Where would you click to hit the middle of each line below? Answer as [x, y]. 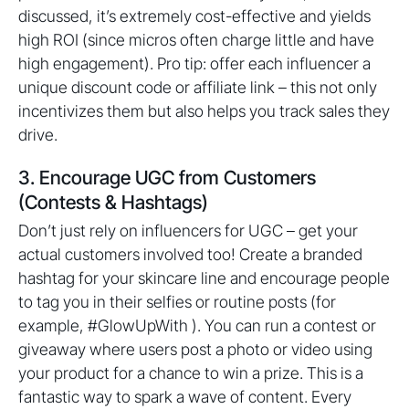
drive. [38, 135]
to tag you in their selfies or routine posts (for [177, 302]
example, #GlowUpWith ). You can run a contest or [197, 325]
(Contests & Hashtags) [113, 202]
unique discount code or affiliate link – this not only [198, 87]
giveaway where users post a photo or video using [195, 349]
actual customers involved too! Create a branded [190, 254]
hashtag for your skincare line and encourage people [204, 278]
